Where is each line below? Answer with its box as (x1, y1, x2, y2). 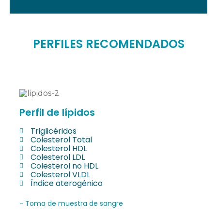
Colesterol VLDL (30, 169, 90, 180)
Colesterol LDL (30, 151, 85, 163)
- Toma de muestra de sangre (19, 198, 123, 208)
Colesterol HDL (30, 142, 87, 154)
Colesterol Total (30, 134, 92, 145)
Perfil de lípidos (19, 105, 95, 119)
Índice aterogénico (30, 177, 103, 189)
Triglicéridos (30, 125, 77, 137)
